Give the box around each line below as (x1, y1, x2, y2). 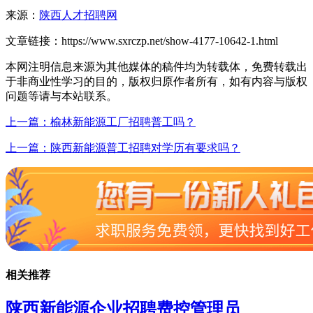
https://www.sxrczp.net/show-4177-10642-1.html (61, 34, 278, 47)
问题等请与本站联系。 (6, 89, 117, 102)
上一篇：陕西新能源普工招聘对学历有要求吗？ (6, 141, 240, 154)
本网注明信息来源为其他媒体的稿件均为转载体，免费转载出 (6, 60, 307, 73)
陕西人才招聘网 (39, 8, 117, 21)
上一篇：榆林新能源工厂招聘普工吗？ (6, 115, 196, 128)
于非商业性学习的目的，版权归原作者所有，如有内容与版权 (6, 75, 307, 87)
